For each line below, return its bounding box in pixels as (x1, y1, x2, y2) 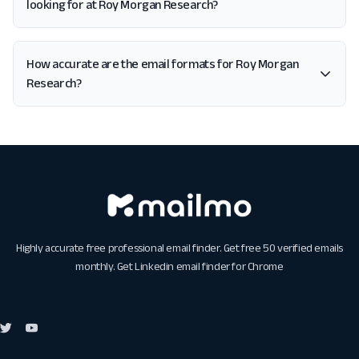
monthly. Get (75, 260, 135, 273)
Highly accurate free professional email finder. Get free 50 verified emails (15, 241, 343, 255)
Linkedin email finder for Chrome (135, 260, 284, 273)
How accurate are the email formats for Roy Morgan (26, 57, 299, 71)
